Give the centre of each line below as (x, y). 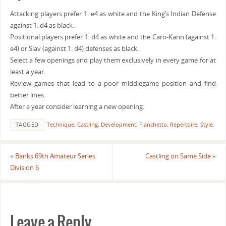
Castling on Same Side (179, 156)
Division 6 (24, 167)
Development (118, 125)
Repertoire (183, 125)
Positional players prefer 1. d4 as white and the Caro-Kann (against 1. (113, 37)
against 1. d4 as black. (42, 26)
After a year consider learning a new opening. (77, 107)
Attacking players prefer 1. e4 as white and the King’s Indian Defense (113, 14)
